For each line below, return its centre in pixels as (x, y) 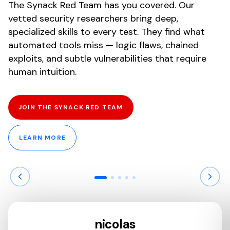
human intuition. (42, 72)
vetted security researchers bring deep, (93, 18)
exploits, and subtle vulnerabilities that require (107, 58)
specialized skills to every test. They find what (107, 32)
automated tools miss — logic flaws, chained (103, 45)
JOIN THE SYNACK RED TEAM (71, 107)
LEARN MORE (42, 137)
